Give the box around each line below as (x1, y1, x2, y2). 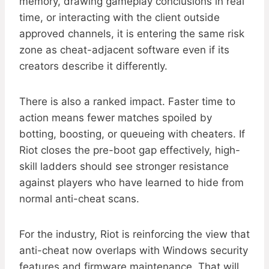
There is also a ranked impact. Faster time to (19, 95, 235, 108)
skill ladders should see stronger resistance (19, 160, 229, 173)
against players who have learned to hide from (19, 177, 244, 189)
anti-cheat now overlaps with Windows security (19, 244, 248, 257)
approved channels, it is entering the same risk (19, 28, 244, 40)
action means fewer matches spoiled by (19, 112, 212, 124)
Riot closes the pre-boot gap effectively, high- (19, 144, 240, 157)
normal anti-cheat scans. (19, 193, 139, 205)
